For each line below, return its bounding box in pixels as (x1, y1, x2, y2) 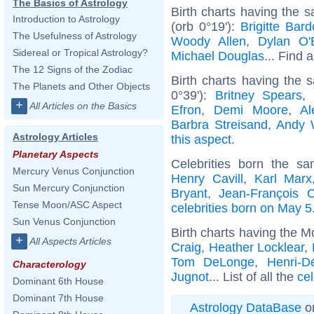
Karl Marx (254, 171, 313, 186)
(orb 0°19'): (171, 19, 240, 34)
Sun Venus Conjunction (13, 216, 116, 227)
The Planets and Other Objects (13, 81, 150, 92)
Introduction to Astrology (13, 13, 120, 25)
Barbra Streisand (171, 117, 268, 132)
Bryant (171, 186, 207, 200)
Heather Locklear (208, 240, 305, 254)
